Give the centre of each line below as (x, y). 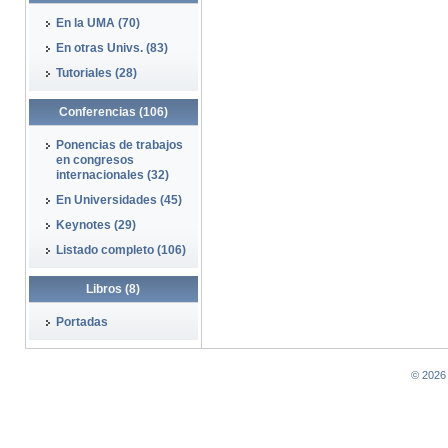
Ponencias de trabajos (119, 145)
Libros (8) (113, 289)
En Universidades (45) (118, 200)
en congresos (94, 160)
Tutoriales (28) (96, 73)
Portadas (81, 322)
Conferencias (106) (113, 112)
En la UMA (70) (97, 23)
